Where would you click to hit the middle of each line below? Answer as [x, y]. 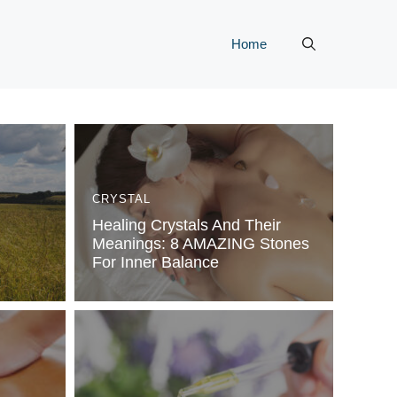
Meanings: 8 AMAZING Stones [200, 244]
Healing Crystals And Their [186, 225]
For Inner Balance [155, 262]
